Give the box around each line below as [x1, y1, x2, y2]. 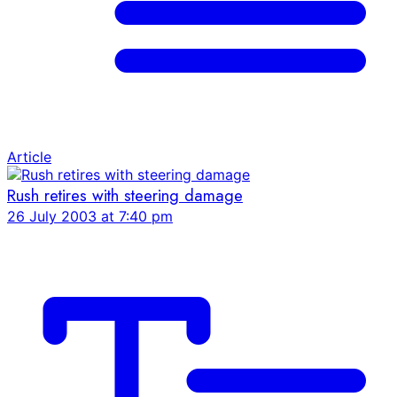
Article [7, 147, 51, 166]
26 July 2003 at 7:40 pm [7, 206, 173, 225]
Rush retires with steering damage [7, 183, 243, 207]
